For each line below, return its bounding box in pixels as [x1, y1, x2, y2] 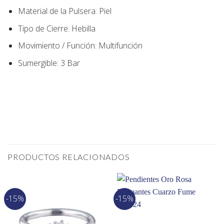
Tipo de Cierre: [17, 22, 69, 34]
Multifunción [96, 40, 142, 51]
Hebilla [69, 22, 95, 34]
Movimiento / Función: [17, 40, 96, 51]
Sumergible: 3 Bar [17, 57, 80, 68]
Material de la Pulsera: [17, 5, 97, 16]
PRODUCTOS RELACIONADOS [7, 152, 130, 162]
